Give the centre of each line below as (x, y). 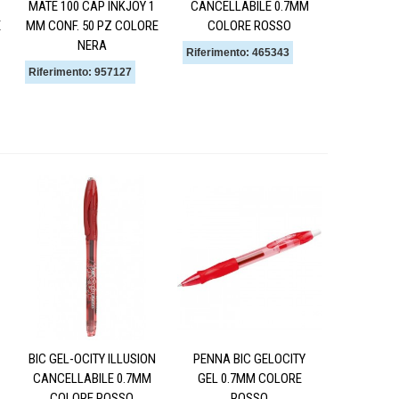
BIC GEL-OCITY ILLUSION (92, 359)
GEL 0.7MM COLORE (249, 379)
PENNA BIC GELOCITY (249, 359)
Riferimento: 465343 (238, 53)
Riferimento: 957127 (80, 73)
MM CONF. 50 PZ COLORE (92, 26)
